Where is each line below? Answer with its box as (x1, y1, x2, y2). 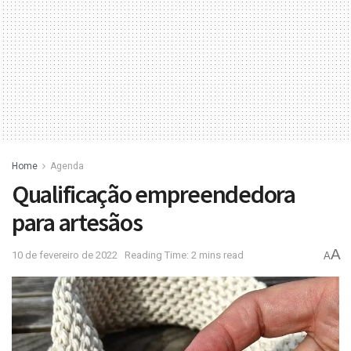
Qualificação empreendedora (12, 178, 295, 210)
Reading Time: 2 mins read (125, 249, 244, 262)
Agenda (50, 160, 84, 172)
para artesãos (12, 206, 143, 238)
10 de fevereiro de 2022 (12, 249, 118, 262)
